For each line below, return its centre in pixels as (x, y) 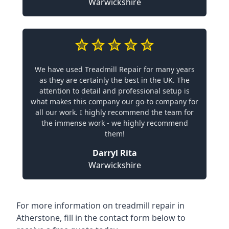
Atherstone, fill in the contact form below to (101, 218)
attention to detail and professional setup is (114, 91)
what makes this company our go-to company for (114, 101)
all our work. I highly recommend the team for (114, 112)
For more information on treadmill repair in (100, 205)
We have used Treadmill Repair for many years (114, 69)
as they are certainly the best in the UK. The (114, 80)
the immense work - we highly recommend (114, 123)
